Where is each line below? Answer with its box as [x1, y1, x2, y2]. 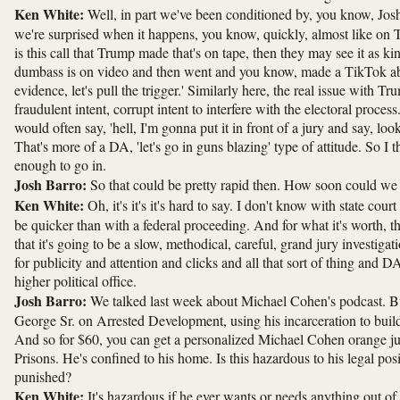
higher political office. [14, 271, 137, 290]
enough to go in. [14, 154, 106, 174]
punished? [14, 366, 71, 386]
